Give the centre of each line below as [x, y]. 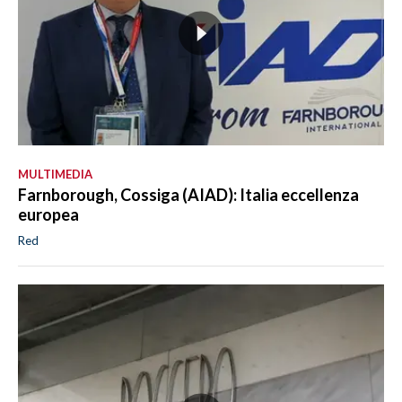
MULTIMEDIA [55, 175]
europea [48, 215]
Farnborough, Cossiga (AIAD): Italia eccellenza [188, 195]
